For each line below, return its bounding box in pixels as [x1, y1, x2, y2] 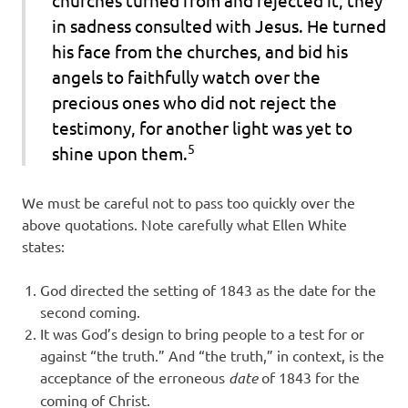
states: [22, 237, 65, 256]
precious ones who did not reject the [51, 90, 337, 113]
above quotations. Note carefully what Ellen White [22, 215, 347, 234]
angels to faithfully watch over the [51, 65, 321, 87]
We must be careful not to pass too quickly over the [22, 193, 355, 212]
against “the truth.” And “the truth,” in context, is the [40, 346, 384, 365]
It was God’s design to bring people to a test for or [40, 324, 364, 343]
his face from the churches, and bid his [51, 39, 348, 62]
